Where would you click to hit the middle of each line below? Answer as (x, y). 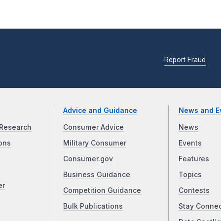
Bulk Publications (93, 206)
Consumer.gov (88, 159)
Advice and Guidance (100, 111)
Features (194, 159)
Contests (194, 191)
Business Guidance (97, 175)
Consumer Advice (94, 128)
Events (190, 143)
